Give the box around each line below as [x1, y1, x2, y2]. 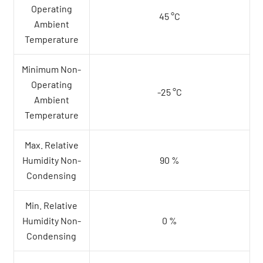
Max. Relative [24, 139, 79, 151]
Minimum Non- [22, 63, 81, 75]
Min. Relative [25, 200, 77, 211]
